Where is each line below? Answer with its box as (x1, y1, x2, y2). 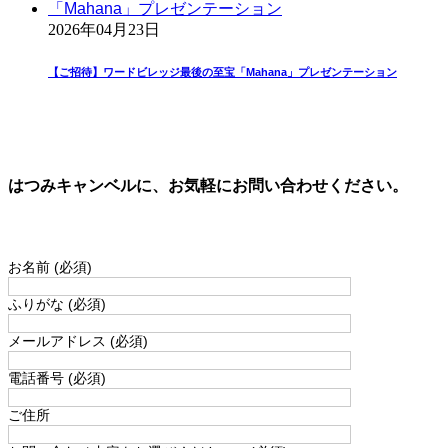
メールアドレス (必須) (8, 332, 148, 349)
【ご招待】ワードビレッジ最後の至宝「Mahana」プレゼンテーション (48, 65, 397, 78)
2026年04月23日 (48, 20, 160, 38)
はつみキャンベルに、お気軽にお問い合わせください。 (8, 176, 408, 194)
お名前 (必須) (8, 258, 92, 275)
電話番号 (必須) (8, 369, 106, 386)
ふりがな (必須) (8, 295, 106, 312)
